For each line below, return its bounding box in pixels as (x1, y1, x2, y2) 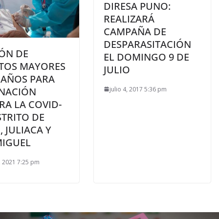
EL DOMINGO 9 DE (104, 50, 189, 64)
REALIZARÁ (104, 12, 154, 25)
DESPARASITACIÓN (104, 37, 191, 51)
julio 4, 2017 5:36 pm (109, 85, 167, 93)
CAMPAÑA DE (104, 24, 166, 38)
